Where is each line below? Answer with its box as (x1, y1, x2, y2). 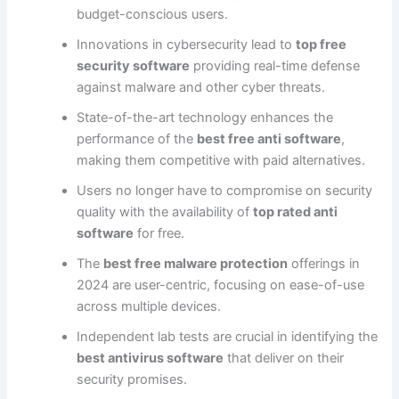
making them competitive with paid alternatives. (77, 151, 366, 168)
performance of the (77, 130, 198, 147)
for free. (134, 224, 185, 241)
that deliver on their (224, 349, 345, 366)
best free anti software (197, 130, 342, 147)
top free (296, 36, 347, 53)
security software (77, 57, 191, 74)
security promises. (77, 370, 188, 387)
